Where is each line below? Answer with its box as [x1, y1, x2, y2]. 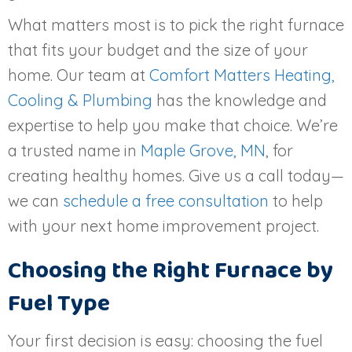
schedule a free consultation [63, 190, 269, 211]
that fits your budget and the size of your [8, 39, 308, 60]
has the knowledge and [152, 90, 327, 110]
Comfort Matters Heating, [149, 64, 335, 85]
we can [8, 190, 63, 211]
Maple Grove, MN [141, 140, 266, 160]
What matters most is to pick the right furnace [8, 14, 344, 35]
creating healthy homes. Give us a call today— [8, 165, 344, 185]
